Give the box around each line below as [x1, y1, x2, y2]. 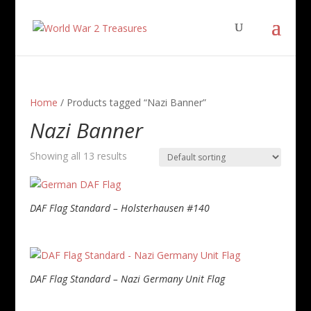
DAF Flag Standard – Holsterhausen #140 [29, 201, 210, 215]
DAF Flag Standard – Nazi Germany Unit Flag [29, 271, 225, 285]
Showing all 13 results [29, 149, 127, 162]
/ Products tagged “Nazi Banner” [57, 96, 206, 109]
